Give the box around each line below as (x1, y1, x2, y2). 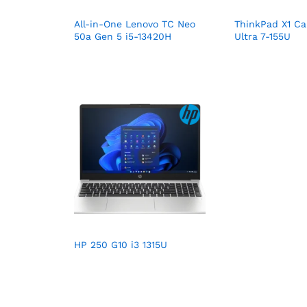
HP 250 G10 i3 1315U (74, 239, 167, 250)
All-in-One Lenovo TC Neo (74, 19, 195, 29)
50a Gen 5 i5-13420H (74, 31, 171, 42)
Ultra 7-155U (234, 31, 291, 42)
